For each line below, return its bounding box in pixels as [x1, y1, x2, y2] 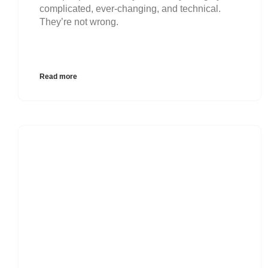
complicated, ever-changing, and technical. [39, 3, 221, 14]
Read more [39, 72, 77, 81]
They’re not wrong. [39, 16, 118, 27]
